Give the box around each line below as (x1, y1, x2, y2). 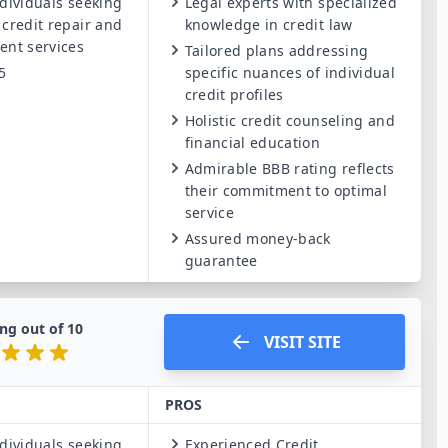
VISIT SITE (263, 331, 341, 353)
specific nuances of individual (184, 63, 396, 82)
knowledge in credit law (184, 15, 353, 34)
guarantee (184, 251, 258, 270)
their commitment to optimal (184, 181, 387, 200)
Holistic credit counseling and (184, 111, 396, 130)
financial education (184, 133, 321, 152)
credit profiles (184, 85, 284, 104)
